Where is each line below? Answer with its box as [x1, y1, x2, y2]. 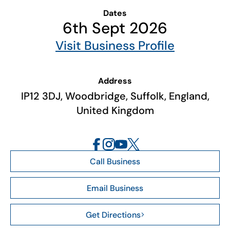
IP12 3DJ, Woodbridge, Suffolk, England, [21, 90, 209, 102]
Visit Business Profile [55, 38, 175, 53]
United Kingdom [76, 104, 154, 117]
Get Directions [85, 209, 141, 220]
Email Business [87, 183, 143, 193]
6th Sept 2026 [63, 18, 167, 37]
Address [98, 75, 132, 86]
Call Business [90, 156, 140, 166]
